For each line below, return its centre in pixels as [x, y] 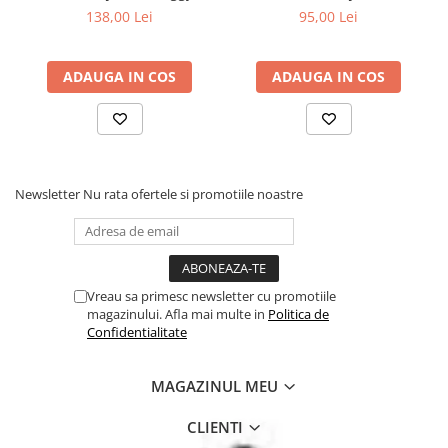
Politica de [298, 314]
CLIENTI [216, 427]
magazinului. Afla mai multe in [177, 314]
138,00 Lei [119, 16]
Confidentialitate [137, 332]
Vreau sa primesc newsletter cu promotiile [211, 296]
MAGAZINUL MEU [216, 386]
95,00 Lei [328, 16]
